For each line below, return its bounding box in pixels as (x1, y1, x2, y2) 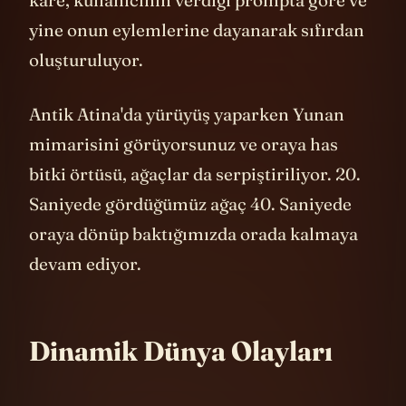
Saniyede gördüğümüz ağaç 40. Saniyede (29, 219, 352, 242)
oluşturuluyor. (29, 76, 143, 99)
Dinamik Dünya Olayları (29, 361, 333, 395)
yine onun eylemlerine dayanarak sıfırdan (29, 46, 364, 69)
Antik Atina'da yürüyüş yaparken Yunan (29, 130, 344, 152)
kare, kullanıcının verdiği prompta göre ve (29, 16, 367, 39)
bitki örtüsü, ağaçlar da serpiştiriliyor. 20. (29, 189, 361, 212)
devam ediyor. (29, 279, 141, 302)
